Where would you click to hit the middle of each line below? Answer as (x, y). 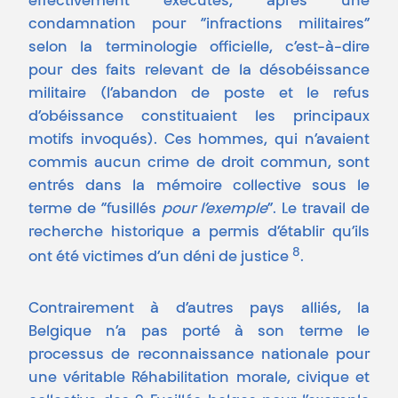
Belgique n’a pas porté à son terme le (199, 333)
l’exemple (234, 209)
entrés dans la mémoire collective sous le (199, 186)
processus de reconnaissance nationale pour (199, 356)
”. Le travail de (319, 209)
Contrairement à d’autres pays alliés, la (199, 310)
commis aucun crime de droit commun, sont (199, 163)
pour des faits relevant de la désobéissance (199, 71)
